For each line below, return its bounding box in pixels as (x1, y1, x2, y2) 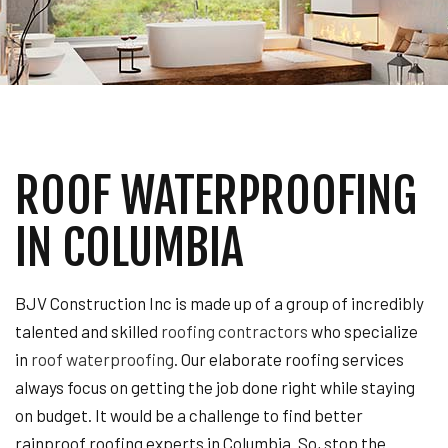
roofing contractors (161, 321, 308, 341)
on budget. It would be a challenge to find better (15, 405, 363, 425)
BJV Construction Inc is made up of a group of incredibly (15, 293, 424, 313)
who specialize (308, 321, 418, 341)
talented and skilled (15, 321, 161, 341)
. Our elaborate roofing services (174, 349, 404, 369)
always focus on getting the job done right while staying (15, 377, 415, 397)
